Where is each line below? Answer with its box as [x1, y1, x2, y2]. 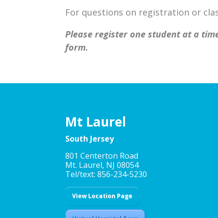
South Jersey [65, 133, 114, 145]
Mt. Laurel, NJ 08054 [65, 160, 139, 171]
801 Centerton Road [65, 150, 139, 162]
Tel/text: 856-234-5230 [65, 169, 147, 180]
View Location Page [72, 192, 133, 200]
